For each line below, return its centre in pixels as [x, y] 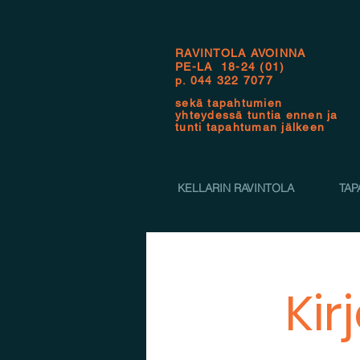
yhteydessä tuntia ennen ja [257, 115]
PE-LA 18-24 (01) [230, 67]
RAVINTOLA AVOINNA [241, 53]
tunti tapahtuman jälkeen [250, 127]
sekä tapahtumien [229, 103]
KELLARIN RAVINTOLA [236, 188]
